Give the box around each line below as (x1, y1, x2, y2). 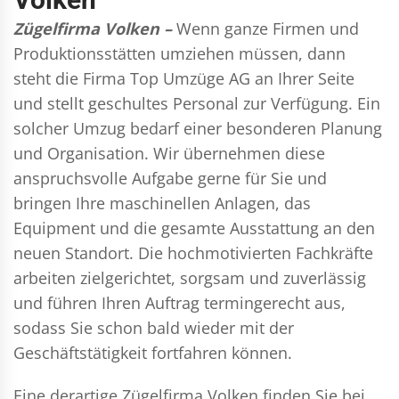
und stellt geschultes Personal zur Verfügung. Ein (13, 92, 380, 114)
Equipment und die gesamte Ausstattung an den (13, 216, 375, 239)
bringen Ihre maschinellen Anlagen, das (13, 191, 311, 214)
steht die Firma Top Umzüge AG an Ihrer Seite (13, 67, 354, 89)
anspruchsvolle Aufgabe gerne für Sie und (13, 167, 327, 189)
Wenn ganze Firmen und (176, 17, 359, 39)
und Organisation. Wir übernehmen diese (13, 142, 325, 164)
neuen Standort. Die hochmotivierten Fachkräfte (13, 241, 373, 264)
